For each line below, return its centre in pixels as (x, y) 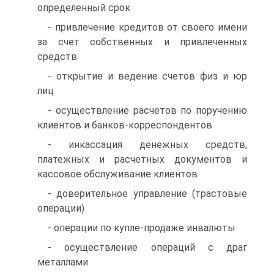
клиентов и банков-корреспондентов (125, 125)
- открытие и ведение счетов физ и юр (147, 76)
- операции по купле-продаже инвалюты (142, 228)
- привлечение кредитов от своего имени (147, 27)
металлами (63, 262)
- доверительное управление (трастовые (147, 194)
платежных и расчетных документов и (142, 159)
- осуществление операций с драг (147, 247)
